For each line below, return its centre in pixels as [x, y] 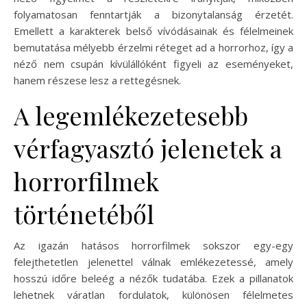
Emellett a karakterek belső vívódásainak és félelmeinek [153, 30]
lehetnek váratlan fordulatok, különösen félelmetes [153, 294]
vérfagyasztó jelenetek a [148, 148]
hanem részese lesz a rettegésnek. [97, 80]
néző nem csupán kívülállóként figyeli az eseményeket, [153, 63]
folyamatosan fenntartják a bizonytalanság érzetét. [153, 14]
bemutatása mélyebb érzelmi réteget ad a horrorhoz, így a [153, 47]
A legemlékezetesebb [131, 115]
